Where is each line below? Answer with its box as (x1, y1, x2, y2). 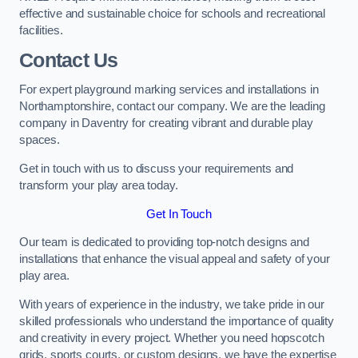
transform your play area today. (19, 178, 178, 192)
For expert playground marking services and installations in (19, 83, 319, 97)
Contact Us (19, 49, 118, 71)
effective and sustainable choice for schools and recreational (19, 7, 326, 21)
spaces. (19, 133, 60, 147)
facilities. (19, 24, 63, 38)
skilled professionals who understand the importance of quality (19, 314, 334, 328)
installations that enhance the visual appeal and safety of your (19, 253, 330, 266)
